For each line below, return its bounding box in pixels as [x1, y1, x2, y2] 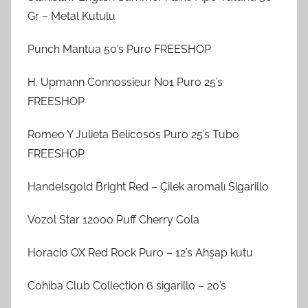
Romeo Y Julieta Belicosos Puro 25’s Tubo [27, 127, 239, 141]
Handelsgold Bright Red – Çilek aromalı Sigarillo [27, 179, 269, 193]
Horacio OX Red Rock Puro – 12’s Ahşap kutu [27, 245, 253, 259]
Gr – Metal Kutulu [27, 9, 115, 23]
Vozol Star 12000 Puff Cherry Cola [27, 212, 199, 226]
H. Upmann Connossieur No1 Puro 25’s [27, 75, 223, 89]
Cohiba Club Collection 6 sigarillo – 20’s [27, 278, 226, 292]
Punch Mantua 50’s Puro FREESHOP [27, 42, 211, 56]
